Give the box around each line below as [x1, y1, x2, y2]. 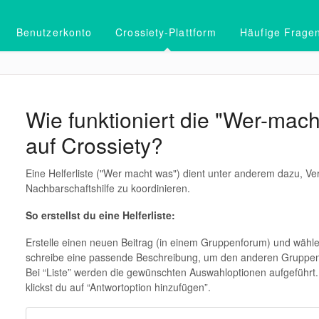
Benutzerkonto [16, 25, 93, 39]
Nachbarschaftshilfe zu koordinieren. [25, 181, 190, 195]
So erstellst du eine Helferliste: [25, 208, 175, 222]
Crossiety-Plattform [115, 25, 217, 39]
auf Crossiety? [25, 130, 163, 160]
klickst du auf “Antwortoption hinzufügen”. [25, 280, 211, 294]
